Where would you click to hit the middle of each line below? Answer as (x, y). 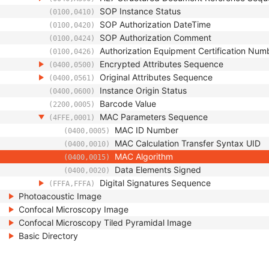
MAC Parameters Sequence (154, 117)
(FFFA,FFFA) (72, 184)
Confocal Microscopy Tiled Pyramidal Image (105, 222)
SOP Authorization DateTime (155, 24)
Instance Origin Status (143, 90)
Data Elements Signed (158, 170)
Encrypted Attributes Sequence (162, 64)
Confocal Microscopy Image (74, 209)
